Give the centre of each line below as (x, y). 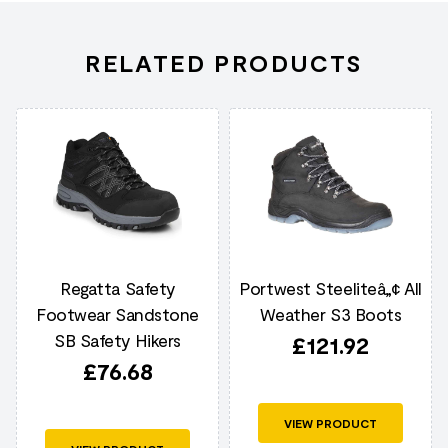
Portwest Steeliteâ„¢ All (330, 288)
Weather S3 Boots (330, 314)
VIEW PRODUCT (330, 423)
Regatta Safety (117, 288)
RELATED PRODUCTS (224, 62)
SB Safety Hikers (117, 340)
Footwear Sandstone (117, 314)
